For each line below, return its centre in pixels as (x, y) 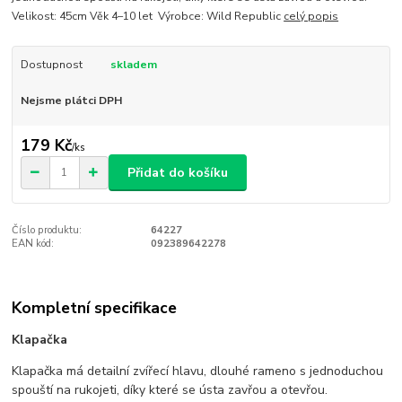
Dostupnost (51, 64)
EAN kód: (33, 244)
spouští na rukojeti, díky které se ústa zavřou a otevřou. (170, 389)
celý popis (311, 16)
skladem (133, 64)
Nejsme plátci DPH (71, 100)
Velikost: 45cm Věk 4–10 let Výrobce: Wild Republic (148, 16)
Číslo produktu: (47, 231)
